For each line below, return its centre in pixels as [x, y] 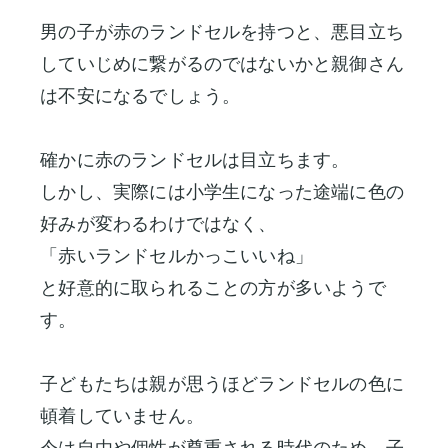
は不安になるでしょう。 [140, 96]
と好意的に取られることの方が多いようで [213, 288]
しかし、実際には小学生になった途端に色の [222, 192]
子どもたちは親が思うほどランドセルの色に [222, 384]
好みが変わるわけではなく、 [158, 224]
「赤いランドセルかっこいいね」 [177, 256]
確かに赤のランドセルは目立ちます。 [195, 160]
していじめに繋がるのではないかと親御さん [222, 64]
